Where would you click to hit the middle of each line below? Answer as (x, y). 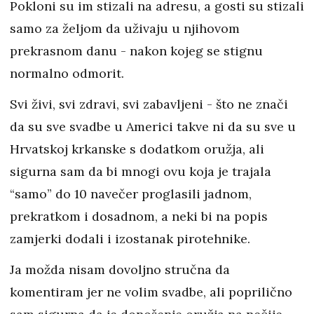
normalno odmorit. (69, 74)
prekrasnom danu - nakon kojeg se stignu (136, 51)
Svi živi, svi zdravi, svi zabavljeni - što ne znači (149, 104)
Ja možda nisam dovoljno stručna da (120, 270)
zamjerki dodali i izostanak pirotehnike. (132, 239)
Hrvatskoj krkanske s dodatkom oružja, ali (137, 149)
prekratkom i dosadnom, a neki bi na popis (139, 217)
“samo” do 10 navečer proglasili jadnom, (131, 194)
